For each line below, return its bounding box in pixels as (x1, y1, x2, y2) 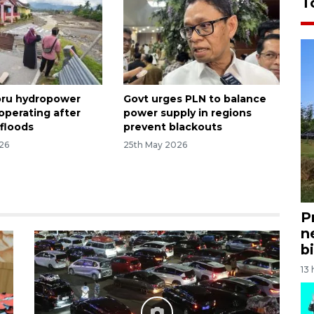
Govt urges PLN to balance (123, 92, 266, 105)
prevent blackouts (123, 120, 222, 133)
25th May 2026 (123, 139, 187, 151)
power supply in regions (123, 106, 252, 119)
